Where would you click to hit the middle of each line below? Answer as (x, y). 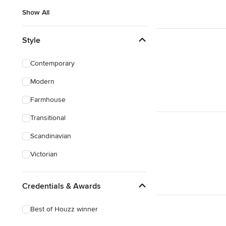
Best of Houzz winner (64, 209)
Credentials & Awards (62, 186)
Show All (36, 12)
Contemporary (52, 63)
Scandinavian (51, 136)
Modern (42, 81)
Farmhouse (48, 100)
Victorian (44, 154)
